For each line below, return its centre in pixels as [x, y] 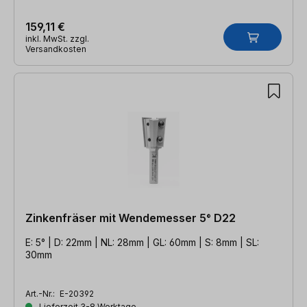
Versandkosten [56, 49]
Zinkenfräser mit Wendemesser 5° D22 [225, 218]
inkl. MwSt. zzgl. [57, 38]
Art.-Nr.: [41, 293]
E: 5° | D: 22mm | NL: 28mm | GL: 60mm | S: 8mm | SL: [142, 242]
